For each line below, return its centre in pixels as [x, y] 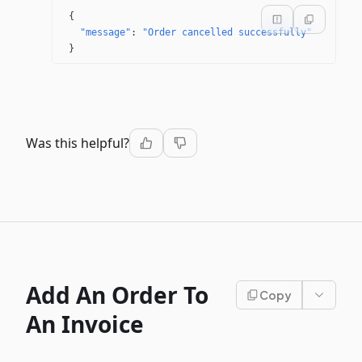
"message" [105, 32]
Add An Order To [117, 295]
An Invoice [85, 324]
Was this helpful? [78, 143]
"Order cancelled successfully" [227, 32]
